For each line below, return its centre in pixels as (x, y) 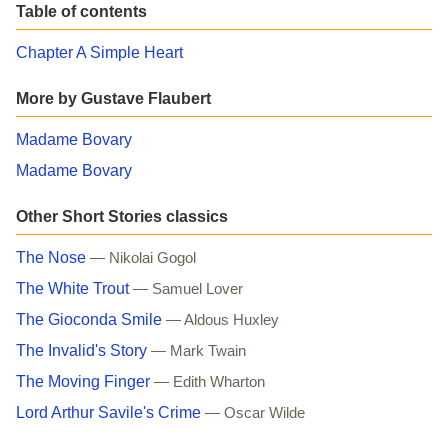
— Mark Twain (198, 350)
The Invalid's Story (81, 350)
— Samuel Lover (188, 288)
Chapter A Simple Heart (99, 52)
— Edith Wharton (209, 381)
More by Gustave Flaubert (113, 98)
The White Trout (72, 288)
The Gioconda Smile (89, 319)
